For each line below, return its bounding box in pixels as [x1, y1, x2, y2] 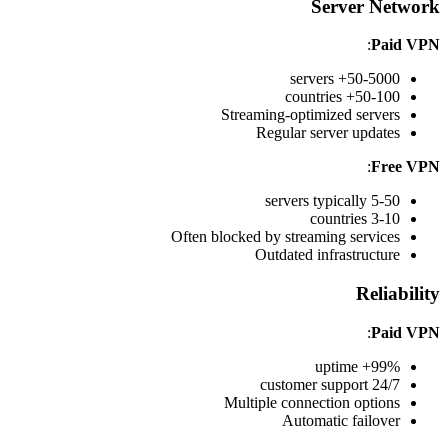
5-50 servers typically [371, 192, 400, 210]
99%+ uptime [371, 357, 400, 375]
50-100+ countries [355, 88, 400, 106]
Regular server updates [256, 124, 400, 142]
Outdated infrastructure [255, 246, 400, 264]
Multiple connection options [224, 393, 400, 411]
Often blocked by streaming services [171, 228, 400, 246]
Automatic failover [282, 411, 400, 429]
